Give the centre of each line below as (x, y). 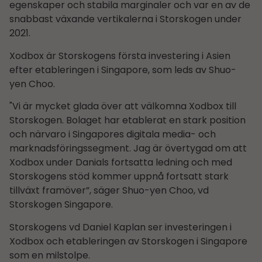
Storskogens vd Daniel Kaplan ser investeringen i (120, 227)
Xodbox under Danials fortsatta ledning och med (121, 163)
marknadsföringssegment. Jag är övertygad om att (128, 149)
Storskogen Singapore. (61, 205)
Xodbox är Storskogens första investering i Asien (120, 56)
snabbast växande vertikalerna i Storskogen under (125, 19)
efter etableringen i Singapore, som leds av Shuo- (123, 70)
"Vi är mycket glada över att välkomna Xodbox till (123, 106)
